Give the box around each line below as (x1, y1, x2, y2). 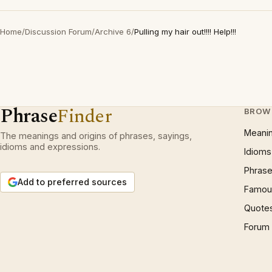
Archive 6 (95, 27, 131, 36)
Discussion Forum (25, 27, 92, 36)
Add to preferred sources (18, 177, 127, 187)
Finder (57, 102, 112, 131)
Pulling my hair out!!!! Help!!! (134, 27, 236, 36)
